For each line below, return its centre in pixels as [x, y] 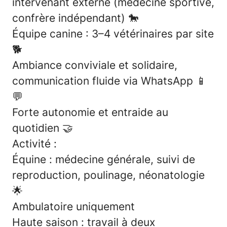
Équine [31, 159]
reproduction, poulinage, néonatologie [108, 175]
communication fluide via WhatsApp [104, 81]
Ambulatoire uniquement [73, 206]
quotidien [37, 128]
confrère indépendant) [70, 18]
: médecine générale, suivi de [122, 159]
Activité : [34, 143]
